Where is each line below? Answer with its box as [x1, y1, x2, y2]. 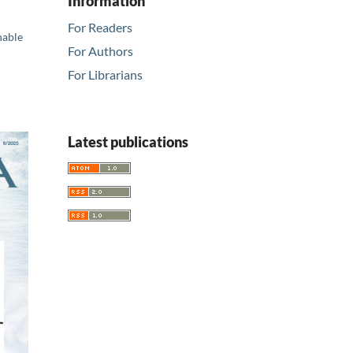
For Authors [68, 43, 133, 59]
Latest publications [68, 133, 188, 151]
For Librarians [68, 67, 143, 83]
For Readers [68, 20, 132, 35]
